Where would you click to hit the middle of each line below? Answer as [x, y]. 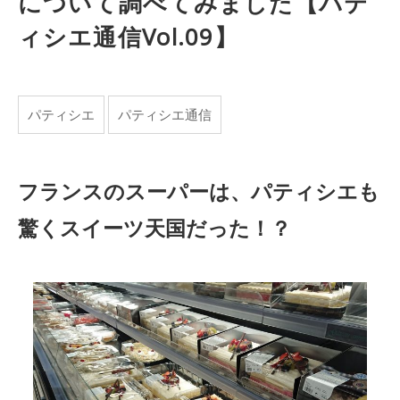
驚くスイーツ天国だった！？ [154, 228]
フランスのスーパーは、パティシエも [198, 192]
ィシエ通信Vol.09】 [128, 37]
